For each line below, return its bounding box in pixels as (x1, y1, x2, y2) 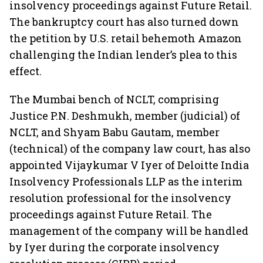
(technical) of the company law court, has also (9, 141, 250, 156)
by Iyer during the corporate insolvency (9, 240, 220, 254)
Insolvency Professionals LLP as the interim (9, 174, 242, 188)
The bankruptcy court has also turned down (9, 15, 239, 29)
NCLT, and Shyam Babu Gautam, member (9, 125, 220, 139)
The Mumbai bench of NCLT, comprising (9, 92, 219, 106)
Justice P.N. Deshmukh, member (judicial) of (9, 109, 240, 123)
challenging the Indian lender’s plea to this (9, 48, 237, 62)
